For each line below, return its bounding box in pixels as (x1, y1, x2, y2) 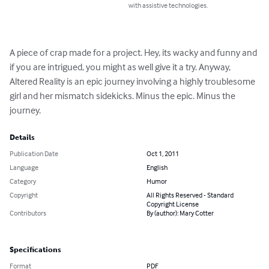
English (147, 163, 168, 172)
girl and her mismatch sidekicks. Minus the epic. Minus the (10, 89, 237, 102)
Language (10, 163, 38, 172)
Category (10, 177, 36, 186)
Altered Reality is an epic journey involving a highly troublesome (10, 75, 257, 88)
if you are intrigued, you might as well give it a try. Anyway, (10, 61, 232, 73)
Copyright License (147, 199, 199, 209)
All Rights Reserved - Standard (147, 190, 234, 200)
